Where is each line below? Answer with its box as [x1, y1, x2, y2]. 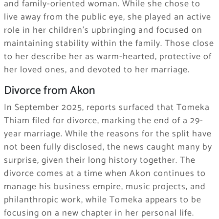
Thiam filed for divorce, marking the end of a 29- [3, 113, 203, 129]
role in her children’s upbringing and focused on [3, 23, 202, 38]
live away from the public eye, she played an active [3, 10, 211, 25]
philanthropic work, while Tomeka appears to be [3, 193, 201, 208]
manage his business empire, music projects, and [3, 179, 206, 195]
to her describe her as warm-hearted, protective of [3, 49, 212, 65]
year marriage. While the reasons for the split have [3, 127, 212, 142]
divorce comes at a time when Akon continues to [3, 166, 206, 181]
